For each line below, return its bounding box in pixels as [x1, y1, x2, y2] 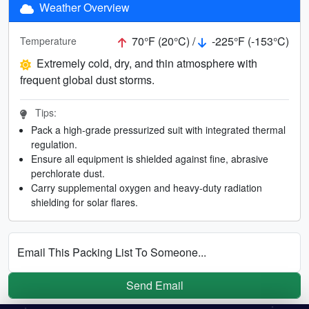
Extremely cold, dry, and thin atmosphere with [37, 54, 257, 71]
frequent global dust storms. [20, 71, 154, 88]
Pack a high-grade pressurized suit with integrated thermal [31, 122, 286, 137]
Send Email [126, 277, 183, 293]
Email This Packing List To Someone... [17, 243, 206, 260]
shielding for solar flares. [31, 195, 138, 209]
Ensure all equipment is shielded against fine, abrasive [31, 151, 268, 166]
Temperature [20, 34, 77, 48]
